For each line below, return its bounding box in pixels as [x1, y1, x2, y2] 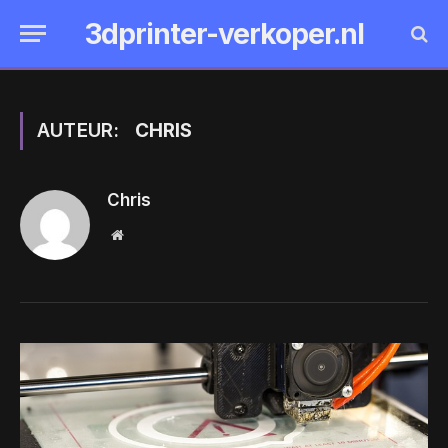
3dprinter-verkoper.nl [84, 16, 364, 51]
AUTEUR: [37, 119, 125, 142]
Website [122, 227, 167, 241]
